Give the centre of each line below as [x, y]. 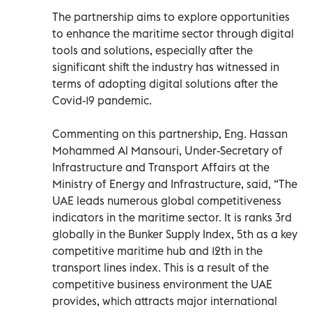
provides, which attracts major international [165, 301]
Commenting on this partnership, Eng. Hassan [170, 133]
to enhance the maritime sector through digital [173, 33]
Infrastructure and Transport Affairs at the [161, 167]
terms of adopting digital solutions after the [165, 83]
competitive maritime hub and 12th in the [157, 250]
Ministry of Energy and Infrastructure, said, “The [175, 184]
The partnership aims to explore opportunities [171, 16]
